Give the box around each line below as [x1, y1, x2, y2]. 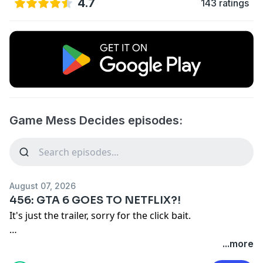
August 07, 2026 [9, 180, 76, 191]
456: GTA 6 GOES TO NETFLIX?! [9, 193, 181, 207]
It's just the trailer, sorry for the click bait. [9, 208, 191, 222]
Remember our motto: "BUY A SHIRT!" [9, 237, 177, 250]
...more [222, 237, 254, 249]
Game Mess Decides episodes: [9, 113, 183, 127]
